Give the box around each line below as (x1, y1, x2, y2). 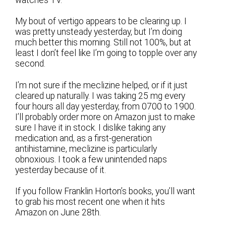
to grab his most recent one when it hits (15, 196, 165, 207)
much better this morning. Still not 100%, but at (15, 37, 192, 48)
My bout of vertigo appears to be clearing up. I (15, 16, 187, 27)
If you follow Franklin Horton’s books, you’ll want (15, 186, 196, 196)
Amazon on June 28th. (15, 207, 101, 217)
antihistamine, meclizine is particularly (15, 143, 157, 154)
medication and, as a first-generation (15, 133, 152, 143)
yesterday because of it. (15, 164, 106, 175)
